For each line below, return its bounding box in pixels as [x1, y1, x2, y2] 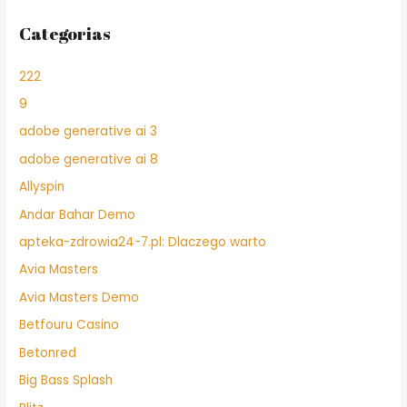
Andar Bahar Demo [19, 205, 136, 223]
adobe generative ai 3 [19, 123, 158, 141]
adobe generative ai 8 [19, 150, 159, 168]
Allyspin [19, 178, 65, 196]
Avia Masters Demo [19, 288, 140, 306]
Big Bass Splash [19, 372, 114, 390]
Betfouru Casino [19, 316, 120, 334]
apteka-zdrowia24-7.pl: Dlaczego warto [19, 233, 267, 252]
